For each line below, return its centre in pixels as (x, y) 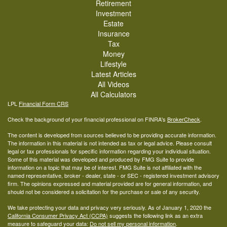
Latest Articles (113, 74)
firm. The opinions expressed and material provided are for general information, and (110, 184)
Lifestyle (113, 64)
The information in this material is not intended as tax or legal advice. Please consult (110, 143)
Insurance (113, 34)
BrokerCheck (184, 119)
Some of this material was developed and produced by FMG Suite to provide (101, 159)
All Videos (113, 84)
